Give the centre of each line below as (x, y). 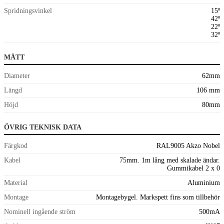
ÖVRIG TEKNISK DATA (43, 127)
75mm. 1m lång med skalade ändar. (170, 160)
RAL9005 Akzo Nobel (188, 145)
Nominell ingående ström (40, 211)
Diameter (17, 75)
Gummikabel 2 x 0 (193, 168)
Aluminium (204, 182)
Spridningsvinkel (28, 10)
